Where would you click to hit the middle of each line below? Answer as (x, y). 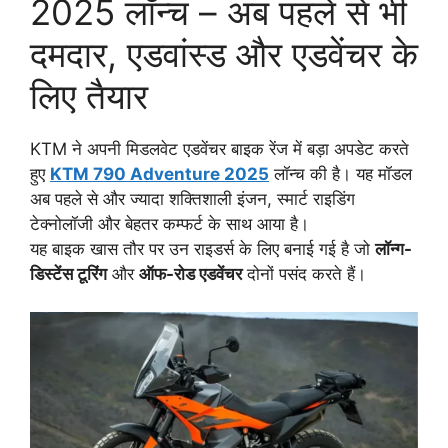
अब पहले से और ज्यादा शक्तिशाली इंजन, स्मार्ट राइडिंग (192, 198)
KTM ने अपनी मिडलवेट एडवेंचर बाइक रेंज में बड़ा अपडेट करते (219, 148)
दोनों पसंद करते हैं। (304, 273)
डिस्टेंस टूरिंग (68, 273)
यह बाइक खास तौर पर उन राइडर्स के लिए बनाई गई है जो (202, 248)
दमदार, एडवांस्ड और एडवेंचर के (224, 53)
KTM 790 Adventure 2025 (159, 173)
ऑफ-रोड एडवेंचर (190, 273)
